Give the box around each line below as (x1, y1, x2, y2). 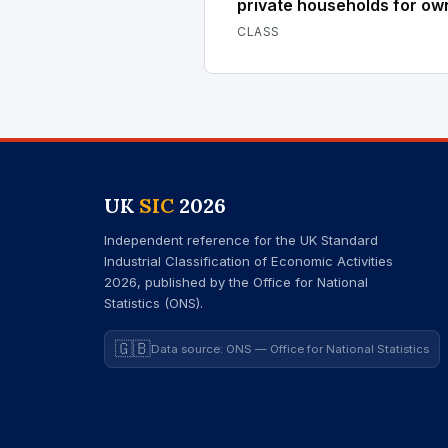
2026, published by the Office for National (104, 274, 368, 290)
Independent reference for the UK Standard (104, 232, 378, 248)
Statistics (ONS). (104, 295, 203, 311)
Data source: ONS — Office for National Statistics (151, 342, 429, 356)
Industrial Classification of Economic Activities (104, 253, 393, 269)
